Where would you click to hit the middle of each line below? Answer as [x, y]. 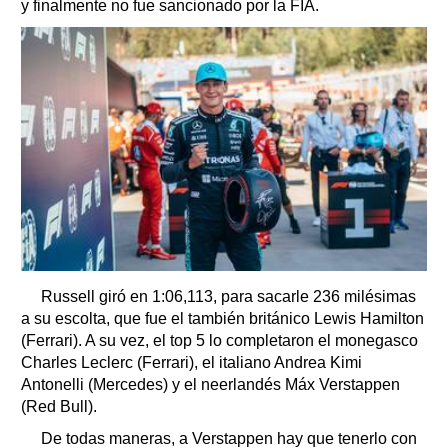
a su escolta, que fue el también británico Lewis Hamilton [222, 319]
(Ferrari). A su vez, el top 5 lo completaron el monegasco [219, 341]
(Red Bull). [59, 407]
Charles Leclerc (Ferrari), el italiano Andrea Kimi [191, 363]
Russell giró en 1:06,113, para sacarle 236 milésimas [228, 297]
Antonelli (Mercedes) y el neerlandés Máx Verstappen [210, 385]
